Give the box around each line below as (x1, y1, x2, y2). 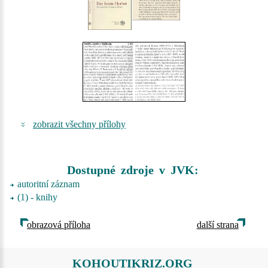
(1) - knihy (17, 192, 57, 202)
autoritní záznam (17, 179, 80, 189)
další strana (196, 220, 239, 230)
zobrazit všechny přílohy (33, 119, 126, 129)
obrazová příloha (27, 220, 90, 230)
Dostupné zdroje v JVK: (66, 163, 199, 176)
